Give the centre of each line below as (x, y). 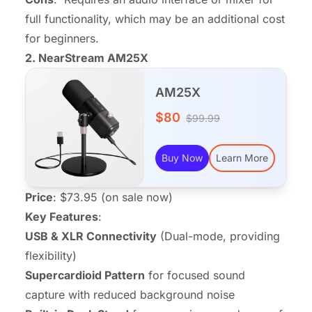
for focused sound (195, 275)
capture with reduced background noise (130, 294)
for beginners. (62, 38)
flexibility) (51, 255)
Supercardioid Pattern (85, 275)
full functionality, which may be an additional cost (155, 18)
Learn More (242, 157)
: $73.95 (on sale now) (113, 197)
